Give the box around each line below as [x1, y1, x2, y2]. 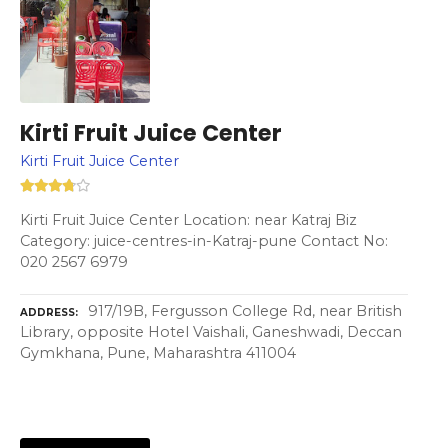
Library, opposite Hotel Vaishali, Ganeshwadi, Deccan [20, 323, 402, 342]
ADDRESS [20, 306, 75, 320]
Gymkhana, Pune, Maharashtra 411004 [20, 344, 296, 363]
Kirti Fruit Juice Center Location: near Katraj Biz [20, 210, 357, 229]
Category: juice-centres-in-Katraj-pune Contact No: [20, 231, 388, 250]
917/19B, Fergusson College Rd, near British [88, 302, 402, 321]
